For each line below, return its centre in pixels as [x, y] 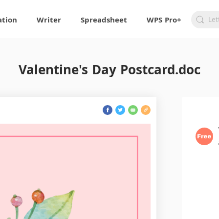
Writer [49, 19]
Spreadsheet [104, 19]
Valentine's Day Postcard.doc [109, 69]
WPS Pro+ [164, 19]
